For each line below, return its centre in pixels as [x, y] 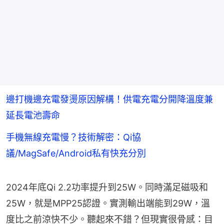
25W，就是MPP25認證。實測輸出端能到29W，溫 [108, 203]
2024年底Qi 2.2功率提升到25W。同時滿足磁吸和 [107, 187]
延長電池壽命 [33, 115]
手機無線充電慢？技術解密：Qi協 [73, 137]
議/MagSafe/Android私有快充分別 [76, 153]
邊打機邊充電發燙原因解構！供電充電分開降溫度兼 [109, 99]
